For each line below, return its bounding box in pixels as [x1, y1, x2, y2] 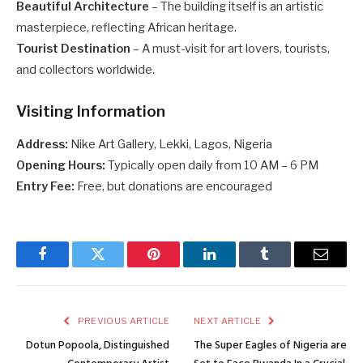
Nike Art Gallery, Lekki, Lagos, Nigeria [68, 136, 272, 152]
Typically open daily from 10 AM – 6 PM [105, 157, 318, 173]
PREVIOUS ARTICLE [75, 314, 169, 327]
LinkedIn [207, 258, 262, 274]
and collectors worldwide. [16, 62, 155, 77]
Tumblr [263, 258, 307, 274]
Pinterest [152, 258, 204, 274]
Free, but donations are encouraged [75, 178, 272, 194]
